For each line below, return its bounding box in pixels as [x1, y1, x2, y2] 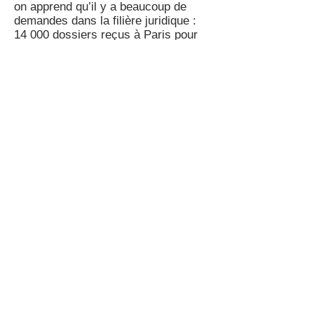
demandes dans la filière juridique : [14, 14, 196, 27]
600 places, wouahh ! [14, 42, 128, 55]
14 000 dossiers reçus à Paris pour [14, 28, 198, 41]
